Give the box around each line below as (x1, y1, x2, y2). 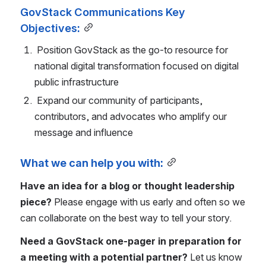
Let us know (190, 251, 242, 263)
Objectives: (20, 21, 80, 34)
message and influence (34, 126, 135, 138)
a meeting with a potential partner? (20, 251, 190, 263)
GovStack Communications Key (20, 5, 185, 18)
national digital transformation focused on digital (34, 59, 239, 72)
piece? (20, 195, 54, 208)
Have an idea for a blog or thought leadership (20, 179, 235, 192)
